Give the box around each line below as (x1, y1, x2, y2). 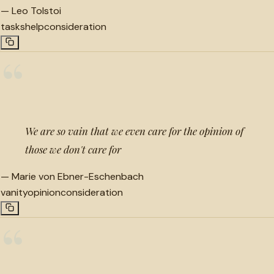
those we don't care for (25, 142, 121, 156)
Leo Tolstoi (12, 4, 61, 17)
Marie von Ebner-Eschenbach (12, 169, 144, 183)
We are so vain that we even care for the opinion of (25, 124, 243, 138)
